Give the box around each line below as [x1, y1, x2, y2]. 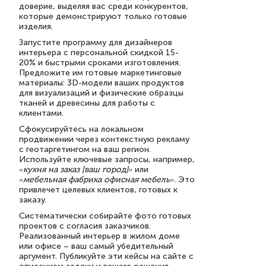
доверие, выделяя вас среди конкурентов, [19, 1, 188, 11]
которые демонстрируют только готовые [19, 11, 187, 21]
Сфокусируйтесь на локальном [19, 124, 144, 134]
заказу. [19, 195, 46, 205]
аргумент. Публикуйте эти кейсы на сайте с [19, 251, 194, 261]
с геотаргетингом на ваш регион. [19, 144, 151, 154]
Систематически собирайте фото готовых [19, 211, 191, 221]
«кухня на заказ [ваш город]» [19, 164, 132, 175]
